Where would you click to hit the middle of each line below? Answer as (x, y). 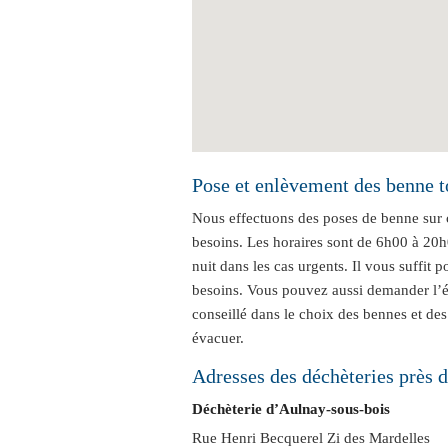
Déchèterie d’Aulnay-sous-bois (291, 409)
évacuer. (218, 338)
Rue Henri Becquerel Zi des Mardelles (311, 438)
